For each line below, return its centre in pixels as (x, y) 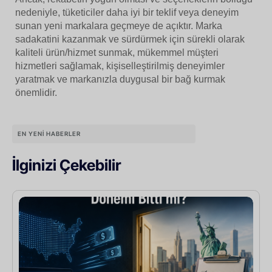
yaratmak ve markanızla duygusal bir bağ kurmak (120, 79)
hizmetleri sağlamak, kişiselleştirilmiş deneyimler (120, 66)
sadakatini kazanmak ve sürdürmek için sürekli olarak (130, 39)
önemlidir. (36, 92)
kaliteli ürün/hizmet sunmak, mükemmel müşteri (117, 52)
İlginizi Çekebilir (66, 165)
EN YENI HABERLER (49, 133)
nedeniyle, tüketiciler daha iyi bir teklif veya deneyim (127, 12)
